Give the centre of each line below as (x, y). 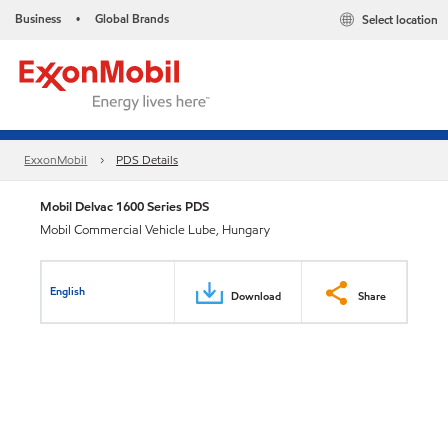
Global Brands (132, 18)
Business (38, 18)
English (68, 290)
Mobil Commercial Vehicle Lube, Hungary (155, 230)
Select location (400, 20)
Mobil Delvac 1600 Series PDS (124, 206)
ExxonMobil (56, 160)
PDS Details (147, 160)
